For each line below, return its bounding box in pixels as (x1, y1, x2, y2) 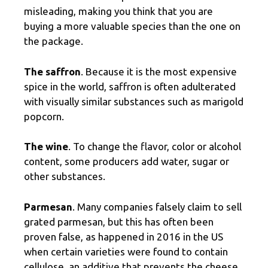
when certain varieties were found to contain (24, 245, 228, 257)
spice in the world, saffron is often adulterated (24, 80, 236, 92)
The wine (24, 141, 68, 153)
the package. (24, 35, 83, 47)
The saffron (24, 65, 81, 77)
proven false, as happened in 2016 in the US (24, 230, 223, 242)
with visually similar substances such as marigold (24, 95, 243, 107)
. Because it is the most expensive (81, 65, 237, 77)
